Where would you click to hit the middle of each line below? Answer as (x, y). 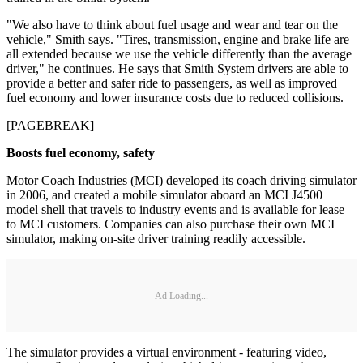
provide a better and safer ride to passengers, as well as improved (172, 83)
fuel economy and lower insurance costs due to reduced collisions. (175, 98)
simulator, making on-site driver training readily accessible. (156, 239)
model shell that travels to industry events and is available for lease (175, 210)
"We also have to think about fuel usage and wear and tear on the (172, 25)
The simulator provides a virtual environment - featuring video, (167, 352)
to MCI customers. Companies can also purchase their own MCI (171, 224)
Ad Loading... (181, 295)
